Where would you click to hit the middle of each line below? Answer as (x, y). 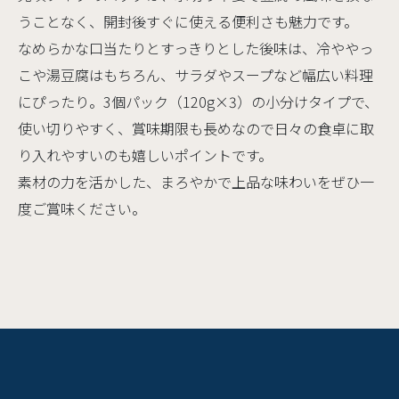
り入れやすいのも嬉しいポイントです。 (145, 155)
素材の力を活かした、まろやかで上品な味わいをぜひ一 (196, 182)
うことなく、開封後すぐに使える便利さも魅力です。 (188, 22)
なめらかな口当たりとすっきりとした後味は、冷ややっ (195, 49)
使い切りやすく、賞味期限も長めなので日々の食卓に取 (196, 129)
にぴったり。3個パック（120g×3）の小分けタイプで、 (198, 102)
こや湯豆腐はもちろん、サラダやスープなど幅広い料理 (195, 75)
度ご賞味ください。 (82, 209)
